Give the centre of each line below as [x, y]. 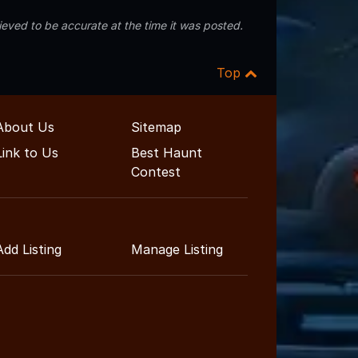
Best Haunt [167, 152]
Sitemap [156, 127]
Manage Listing [177, 249]
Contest [156, 171]
